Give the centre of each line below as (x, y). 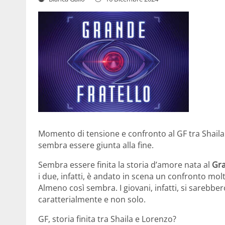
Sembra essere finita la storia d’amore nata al (125, 164)
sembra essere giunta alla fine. (96, 145)
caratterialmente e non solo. (92, 199)
